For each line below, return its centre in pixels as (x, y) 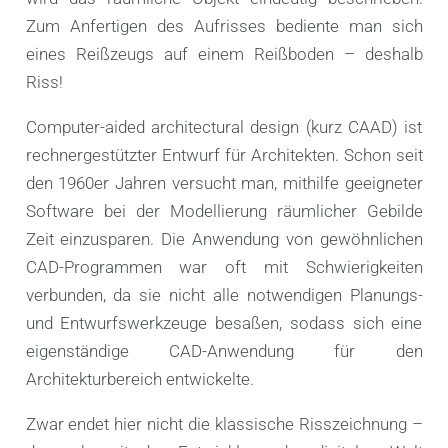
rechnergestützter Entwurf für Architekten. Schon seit (224, 154)
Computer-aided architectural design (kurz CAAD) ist (224, 126)
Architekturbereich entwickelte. (139, 378)
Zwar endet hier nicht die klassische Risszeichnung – (224, 423)
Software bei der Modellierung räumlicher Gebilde (224, 210)
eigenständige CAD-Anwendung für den (224, 350)
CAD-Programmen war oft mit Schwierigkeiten (224, 266)
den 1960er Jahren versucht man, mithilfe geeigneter (224, 182)
